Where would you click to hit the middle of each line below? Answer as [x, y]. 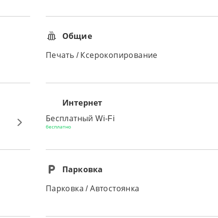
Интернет [82, 103]
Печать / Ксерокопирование [101, 55]
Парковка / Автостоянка [92, 189]
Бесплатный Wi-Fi [80, 118]
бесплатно [58, 127]
